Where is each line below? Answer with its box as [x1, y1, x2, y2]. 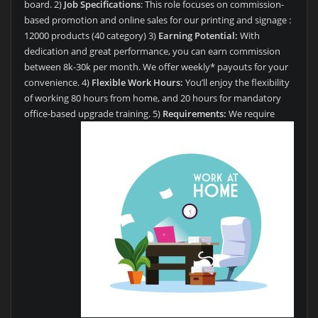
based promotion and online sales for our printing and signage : [23, 13, 291, 27]
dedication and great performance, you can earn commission [23, 45, 280, 58]
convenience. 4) [23, 76, 92, 89]
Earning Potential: [158, 29, 238, 43]
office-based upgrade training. [23, 107, 153, 121]
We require [226, 107, 275, 121]
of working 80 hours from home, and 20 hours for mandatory [23, 92, 281, 105]
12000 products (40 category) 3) [23, 29, 158, 43]
